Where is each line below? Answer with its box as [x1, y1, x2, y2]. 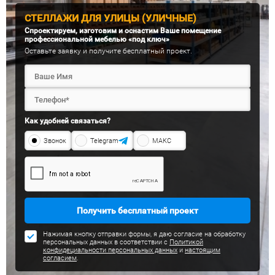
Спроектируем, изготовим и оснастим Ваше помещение [25, 26, 221, 35]
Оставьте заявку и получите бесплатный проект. [25, 47, 192, 55]
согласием [43, 254, 77, 262]
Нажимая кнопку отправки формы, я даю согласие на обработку [43, 230, 246, 238]
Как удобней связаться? [25, 117, 110, 125]
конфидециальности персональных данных [43, 246, 177, 254]
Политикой [169, 238, 203, 246]
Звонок [44, 136, 66, 145]
